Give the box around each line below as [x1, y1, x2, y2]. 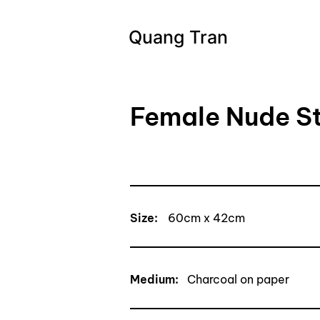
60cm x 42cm [168, 211, 245, 225]
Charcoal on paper [187, 272, 289, 286]
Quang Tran [129, 26, 228, 48]
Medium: [130, 272, 179, 286]
